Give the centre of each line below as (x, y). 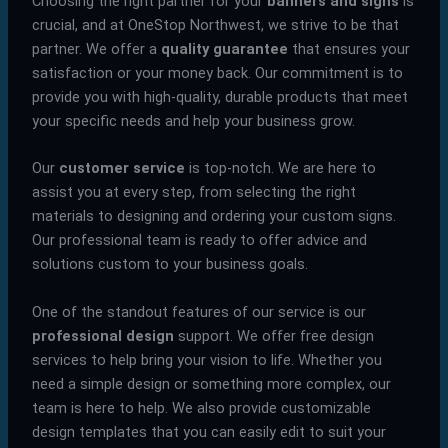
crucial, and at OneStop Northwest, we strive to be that (215, 24)
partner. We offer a (96, 48)
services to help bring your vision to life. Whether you (206, 359)
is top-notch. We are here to (280, 168)
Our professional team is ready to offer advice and (199, 240)
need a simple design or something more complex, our (211, 383)
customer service (121, 168)
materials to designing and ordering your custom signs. (213, 216)
